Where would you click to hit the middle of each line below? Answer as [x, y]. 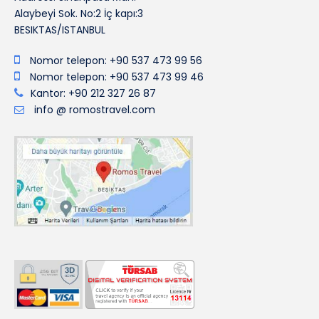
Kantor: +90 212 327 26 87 [93, 93]
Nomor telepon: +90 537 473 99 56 [116, 60]
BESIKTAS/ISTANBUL [60, 30]
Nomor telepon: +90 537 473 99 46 [117, 77]
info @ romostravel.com [93, 109]
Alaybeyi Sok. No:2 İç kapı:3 [79, 13]
